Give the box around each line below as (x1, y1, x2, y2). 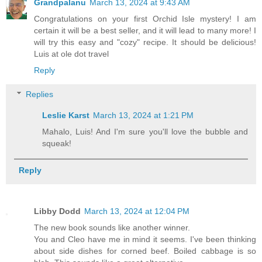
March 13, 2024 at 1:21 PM (93, 111, 194, 120)
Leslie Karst (42, 111, 90, 120)
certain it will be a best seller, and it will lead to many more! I (34, 25, 256, 35)
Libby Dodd (34, 206, 81, 216)
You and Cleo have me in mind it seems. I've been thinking (34, 234, 256, 244)
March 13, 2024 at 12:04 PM (84, 206, 189, 216)
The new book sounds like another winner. (34, 222, 190, 232)
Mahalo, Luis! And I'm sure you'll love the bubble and (42, 127, 248, 137)
